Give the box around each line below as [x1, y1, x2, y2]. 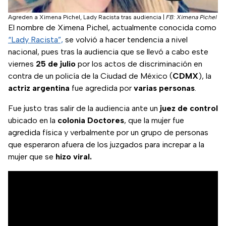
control [190, 103, 218, 114]
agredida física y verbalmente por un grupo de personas [8, 128, 208, 138]
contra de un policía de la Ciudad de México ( [8, 71, 173, 81]
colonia [58, 116, 85, 126]
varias [134, 83, 157, 93]
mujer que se [8, 152, 55, 162]
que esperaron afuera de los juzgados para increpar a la [8, 140, 204, 150]
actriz [8, 83, 30, 93]
